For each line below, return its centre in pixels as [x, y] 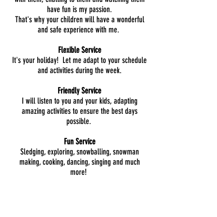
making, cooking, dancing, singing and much [79, 162]
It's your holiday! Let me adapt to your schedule [79, 60]
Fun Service [79, 141]
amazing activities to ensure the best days [79, 111]
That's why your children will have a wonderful [79, 19]
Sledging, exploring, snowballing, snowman [79, 152]
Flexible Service [79, 50]
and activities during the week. [79, 70]
